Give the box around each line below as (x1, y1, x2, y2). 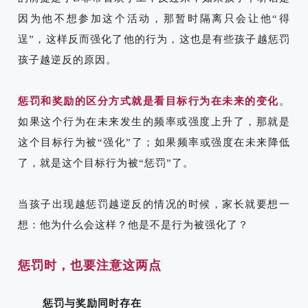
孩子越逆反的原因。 (18, 54, 117, 65)
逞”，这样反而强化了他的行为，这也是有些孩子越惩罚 (18, 33, 290, 45)
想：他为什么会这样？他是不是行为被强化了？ (18, 219, 249, 230)
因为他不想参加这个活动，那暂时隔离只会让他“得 (18, 12, 290, 24)
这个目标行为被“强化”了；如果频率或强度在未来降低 (18, 136, 290, 148)
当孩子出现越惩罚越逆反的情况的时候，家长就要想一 (18, 198, 290, 210)
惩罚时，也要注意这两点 (18, 258, 162, 272)
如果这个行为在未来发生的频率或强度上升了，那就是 (18, 115, 290, 127)
